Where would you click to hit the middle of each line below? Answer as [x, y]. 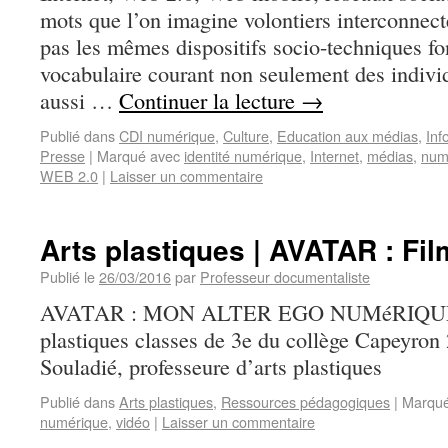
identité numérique [243, 155]
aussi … [79, 100]
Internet [334, 155]
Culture [246, 135]
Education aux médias [347, 135]
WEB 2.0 [69, 175]
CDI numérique [167, 135]
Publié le [67, 276]
